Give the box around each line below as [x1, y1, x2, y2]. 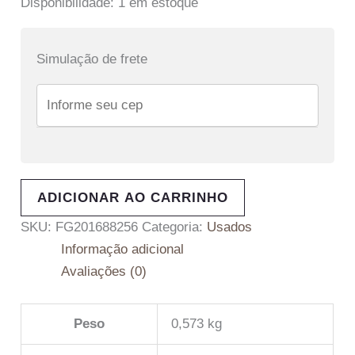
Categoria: [142, 219, 208, 235]
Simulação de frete [36, 51, 148, 67]
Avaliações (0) [61, 264, 147, 280]
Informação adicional [61, 242, 185, 258]
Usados [207, 219, 253, 235]
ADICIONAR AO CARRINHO [37, 190, 229, 206]
